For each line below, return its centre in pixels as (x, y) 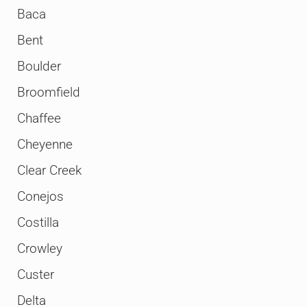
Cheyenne (45, 144)
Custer (35, 274)
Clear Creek (49, 170)
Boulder (39, 66)
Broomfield (48, 92)
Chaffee (39, 118)
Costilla (38, 222)
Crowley (39, 248)
